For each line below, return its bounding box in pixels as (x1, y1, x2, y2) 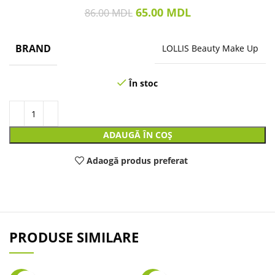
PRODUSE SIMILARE (9, 228, 139, 247)
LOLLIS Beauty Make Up (162, 42, 258, 55)
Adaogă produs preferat (87, 154, 188, 166)
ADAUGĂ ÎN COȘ (103, 129, 172, 141)
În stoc (129, 77, 158, 90)
